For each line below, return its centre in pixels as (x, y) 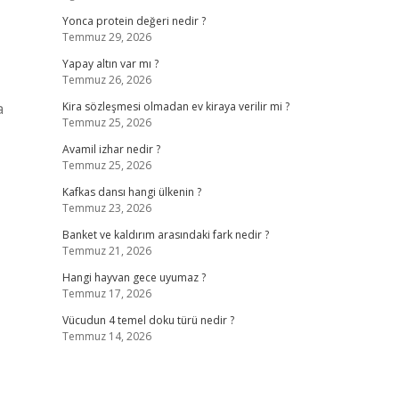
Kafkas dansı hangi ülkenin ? (131, 192)
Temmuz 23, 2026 (106, 208)
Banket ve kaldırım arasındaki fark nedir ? (165, 235)
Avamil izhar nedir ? (111, 149)
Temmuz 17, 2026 (106, 293)
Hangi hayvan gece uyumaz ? (134, 277)
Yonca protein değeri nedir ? (134, 21)
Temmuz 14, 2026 (106, 336)
